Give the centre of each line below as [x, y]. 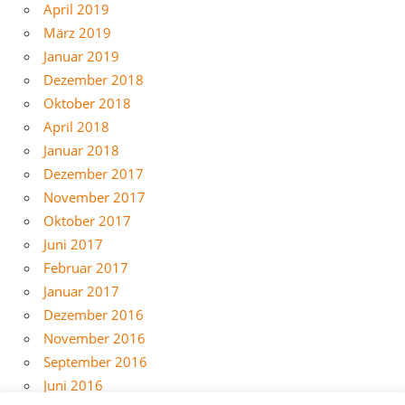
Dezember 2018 [94, 79]
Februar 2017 [86, 267]
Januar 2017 [81, 291]
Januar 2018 [81, 150]
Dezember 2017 [94, 173]
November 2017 [94, 197]
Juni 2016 [73, 385]
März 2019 [77, 32]
